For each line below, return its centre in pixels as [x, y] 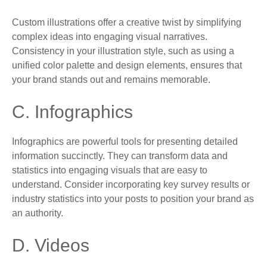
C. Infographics [72, 112]
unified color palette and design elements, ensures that [127, 66]
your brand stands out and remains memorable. [111, 80]
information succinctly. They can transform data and [120, 156]
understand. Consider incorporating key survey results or [131, 185]
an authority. [38, 213]
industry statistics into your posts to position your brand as [133, 199]
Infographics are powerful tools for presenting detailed [125, 142]
